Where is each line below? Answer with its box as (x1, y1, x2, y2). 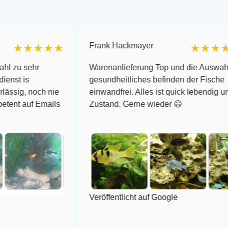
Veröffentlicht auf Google (50, 193, 139, 202)
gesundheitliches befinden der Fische (50, 75, 186, 84)
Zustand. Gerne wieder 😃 (50, 99, 144, 108)
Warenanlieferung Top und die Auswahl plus (50, 63, 209, 72)
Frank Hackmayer (50, 41, 115, 50)
